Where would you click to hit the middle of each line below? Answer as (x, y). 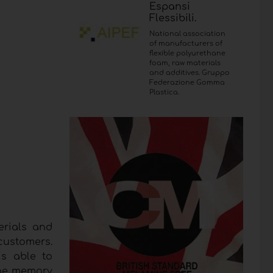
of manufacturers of (186, 43)
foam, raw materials (185, 63)
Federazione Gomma (187, 82)
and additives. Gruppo (189, 73)
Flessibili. (173, 18)
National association (187, 34)
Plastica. (164, 92)
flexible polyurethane (187, 53)
